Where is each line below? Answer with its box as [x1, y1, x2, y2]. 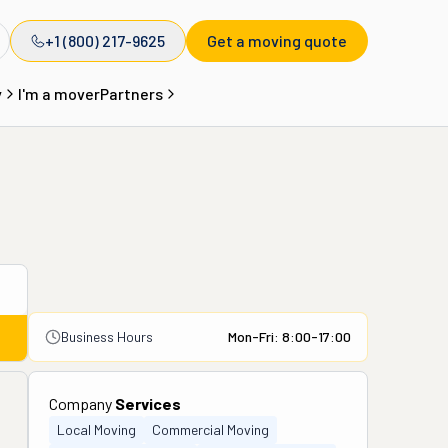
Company [49, 394, 115, 413]
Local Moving [57, 421, 136, 438]
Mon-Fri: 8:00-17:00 [228, 328, 351, 345]
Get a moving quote [207, 31, 347, 50]
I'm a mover [17, 84, 100, 103]
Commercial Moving [152, 421, 269, 438]
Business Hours [61, 328, 153, 345]
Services [115, 394, 181, 413]
